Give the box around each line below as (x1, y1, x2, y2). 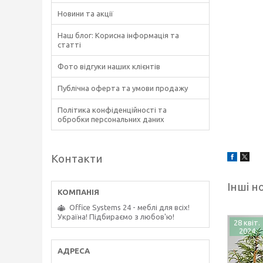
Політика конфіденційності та (58, 106, 167, 114)
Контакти (51, 152, 103, 165)
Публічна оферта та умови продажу (58, 84, 188, 92)
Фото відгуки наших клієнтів (58, 62, 160, 70)
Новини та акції (58, 9, 113, 18)
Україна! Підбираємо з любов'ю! (58, 213, 174, 221)
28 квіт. (234, 218, 260, 227)
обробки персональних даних (58, 115, 164, 123)
